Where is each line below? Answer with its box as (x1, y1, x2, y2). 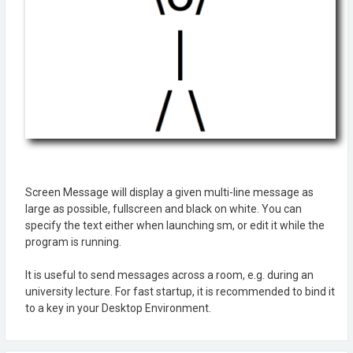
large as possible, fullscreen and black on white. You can (25, 202, 302, 215)
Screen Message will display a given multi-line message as (25, 185, 314, 199)
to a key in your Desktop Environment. (25, 301, 211, 314)
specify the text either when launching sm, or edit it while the (25, 218, 325, 232)
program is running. (25, 235, 121, 248)
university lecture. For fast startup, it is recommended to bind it (25, 284, 335, 298)
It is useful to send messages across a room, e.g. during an (25, 268, 314, 281)
